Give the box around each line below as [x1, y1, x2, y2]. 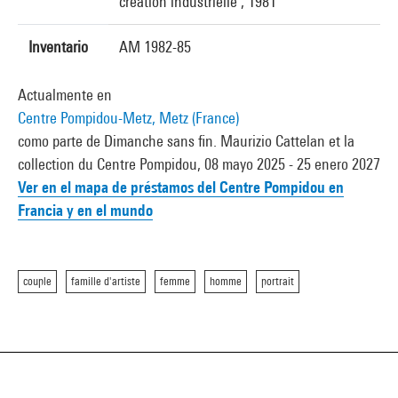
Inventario [28, 37, 88, 56]
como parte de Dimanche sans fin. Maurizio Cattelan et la [18, 131, 354, 150]
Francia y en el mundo [18, 201, 153, 219]
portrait [261, 275, 294, 288]
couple [23, 275, 52, 288]
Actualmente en [18, 85, 112, 104]
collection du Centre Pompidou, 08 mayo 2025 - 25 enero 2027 [18, 155, 380, 173]
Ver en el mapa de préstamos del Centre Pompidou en [18, 178, 344, 196]
